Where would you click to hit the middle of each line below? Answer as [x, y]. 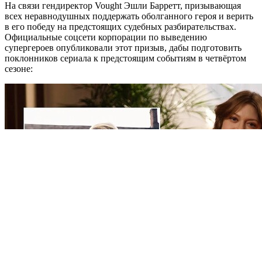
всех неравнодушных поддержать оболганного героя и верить [129, 16]
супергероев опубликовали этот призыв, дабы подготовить [123, 47]
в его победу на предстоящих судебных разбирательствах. [120, 26]
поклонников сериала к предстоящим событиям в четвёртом [125, 58]
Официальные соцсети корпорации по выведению [106, 37]
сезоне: [19, 68]
